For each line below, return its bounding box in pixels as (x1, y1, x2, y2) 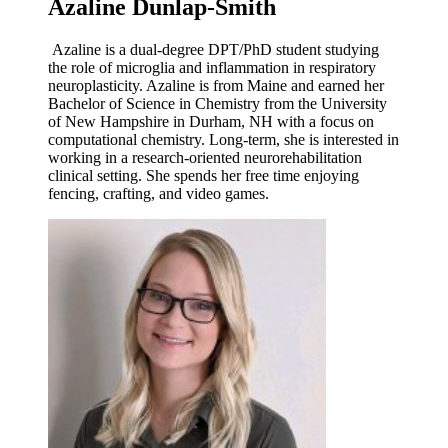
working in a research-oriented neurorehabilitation (48, 149, 362, 167)
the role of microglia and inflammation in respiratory (48, 59, 376, 77)
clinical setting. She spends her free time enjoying (48, 167, 359, 185)
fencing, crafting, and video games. (48, 185, 269, 203)
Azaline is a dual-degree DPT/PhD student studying (52, 41, 379, 59)
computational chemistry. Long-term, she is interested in (48, 131, 399, 149)
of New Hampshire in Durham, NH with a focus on (48, 113, 374, 131)
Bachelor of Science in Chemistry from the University (48, 95, 387, 113)
